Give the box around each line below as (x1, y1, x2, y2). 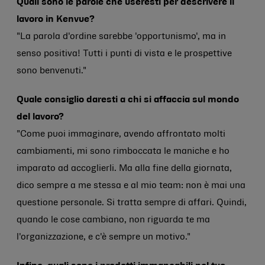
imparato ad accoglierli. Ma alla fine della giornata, (17, 164, 232, 173)
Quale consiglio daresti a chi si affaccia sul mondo (17, 96, 239, 104)
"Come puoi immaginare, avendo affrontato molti (17, 130, 225, 138)
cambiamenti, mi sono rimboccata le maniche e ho (17, 147, 230, 156)
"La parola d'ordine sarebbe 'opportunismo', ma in (17, 33, 226, 41)
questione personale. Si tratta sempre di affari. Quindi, (17, 199, 247, 207)
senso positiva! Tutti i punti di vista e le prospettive (17, 50, 232, 58)
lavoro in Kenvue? (17, 15, 95, 24)
